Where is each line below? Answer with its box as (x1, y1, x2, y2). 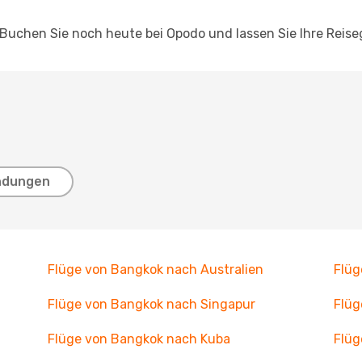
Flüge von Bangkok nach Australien (47, 262, 263, 277)
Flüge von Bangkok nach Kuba (47, 331, 230, 347)
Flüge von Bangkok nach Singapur (47, 297, 255, 312)
